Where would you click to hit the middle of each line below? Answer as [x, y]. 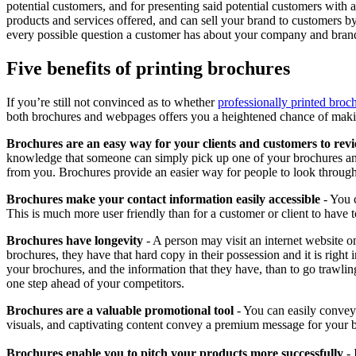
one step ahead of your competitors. [95, 283]
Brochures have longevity [75, 240]
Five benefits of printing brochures [148, 68]
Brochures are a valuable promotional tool [120, 310]
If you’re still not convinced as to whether [112, 102]
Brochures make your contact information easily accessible [163, 199]
